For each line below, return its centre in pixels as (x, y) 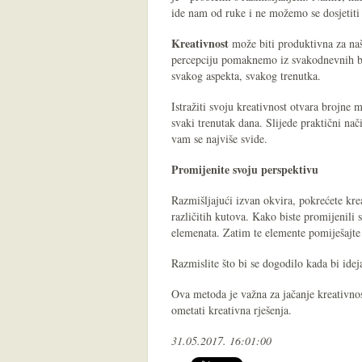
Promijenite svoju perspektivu (245, 169)
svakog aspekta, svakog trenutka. (246, 76)
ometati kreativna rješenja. (234, 310)
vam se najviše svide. (219, 139)
